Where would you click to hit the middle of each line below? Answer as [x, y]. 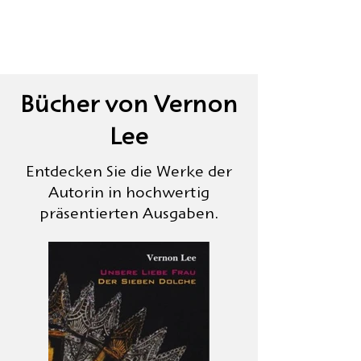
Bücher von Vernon [129, 107]
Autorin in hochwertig [129, 194]
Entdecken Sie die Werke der [129, 173]
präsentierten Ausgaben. [129, 215]
